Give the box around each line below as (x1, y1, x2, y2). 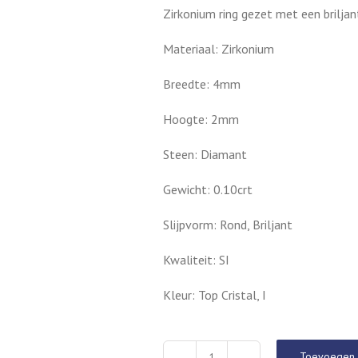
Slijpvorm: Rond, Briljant (163, 217, 292, 233)
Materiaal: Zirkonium (163, 41, 274, 57)
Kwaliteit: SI (163, 252, 229, 268)
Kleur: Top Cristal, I (163, 287, 266, 303)
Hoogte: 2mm (163, 111, 239, 127)
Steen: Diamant (163, 146, 247, 162)
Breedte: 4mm (163, 76, 241, 92)
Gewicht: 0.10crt (163, 181, 253, 197)
